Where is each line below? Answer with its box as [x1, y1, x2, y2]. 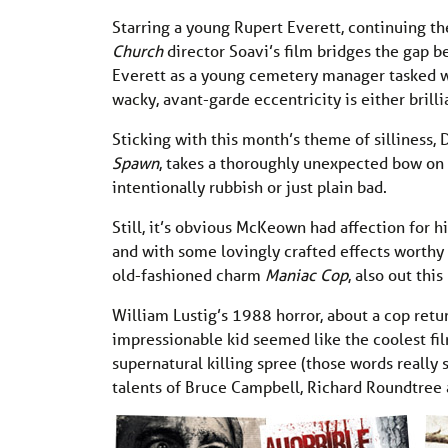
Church [112, 40, 167, 62]
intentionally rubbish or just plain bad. [112, 176, 387, 198]
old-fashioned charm [112, 264, 265, 286]
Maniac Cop [265, 264, 348, 286]
